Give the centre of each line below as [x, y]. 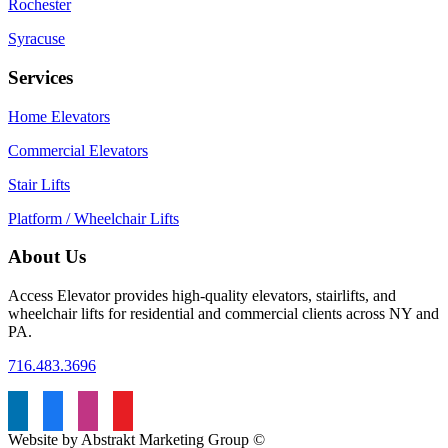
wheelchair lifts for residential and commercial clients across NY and [223, 314]
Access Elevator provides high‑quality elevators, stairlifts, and [202, 296]
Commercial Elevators [78, 150]
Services [40, 77]
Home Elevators [59, 116]
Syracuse [36, 39]
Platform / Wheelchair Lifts [93, 218]
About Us [47, 257]
